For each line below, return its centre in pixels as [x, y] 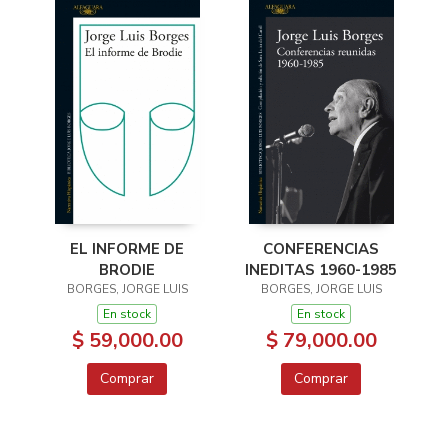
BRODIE [127, 269]
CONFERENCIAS [321, 248]
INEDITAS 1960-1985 [321, 269]
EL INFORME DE [127, 248]
